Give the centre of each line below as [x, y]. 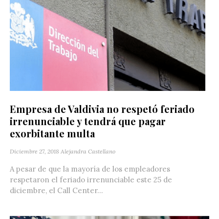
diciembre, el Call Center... [56, 190]
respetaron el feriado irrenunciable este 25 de [91, 179]
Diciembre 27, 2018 [34, 151]
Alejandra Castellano [88, 151]
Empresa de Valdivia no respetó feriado [102, 109]
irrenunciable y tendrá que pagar [88, 121]
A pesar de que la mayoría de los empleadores [90, 169]
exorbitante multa [52, 133]
